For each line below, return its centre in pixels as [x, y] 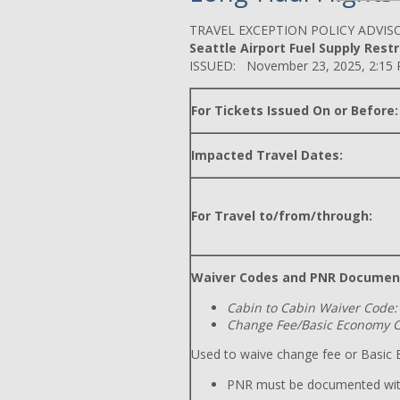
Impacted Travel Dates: [267, 155]
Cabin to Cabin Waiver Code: [312, 308]
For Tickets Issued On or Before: [295, 110]
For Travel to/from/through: [282, 216]
